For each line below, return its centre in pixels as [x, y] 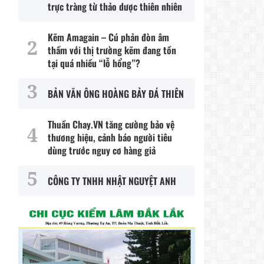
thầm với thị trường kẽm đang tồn [112, 50]
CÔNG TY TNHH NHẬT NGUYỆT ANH [112, 181]
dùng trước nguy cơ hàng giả [102, 151]
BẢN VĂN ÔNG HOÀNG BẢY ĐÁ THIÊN [116, 94]
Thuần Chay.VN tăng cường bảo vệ [111, 125]
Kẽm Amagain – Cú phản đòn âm [108, 37]
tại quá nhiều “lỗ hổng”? [94, 63]
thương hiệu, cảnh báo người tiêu [110, 138]
